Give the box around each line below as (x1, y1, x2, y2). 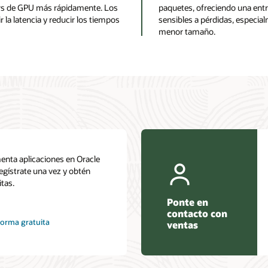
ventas (167, 218, 198, 231)
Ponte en (167, 195, 208, 208)
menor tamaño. (158, 26, 215, 38)
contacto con (167, 206, 227, 220)
